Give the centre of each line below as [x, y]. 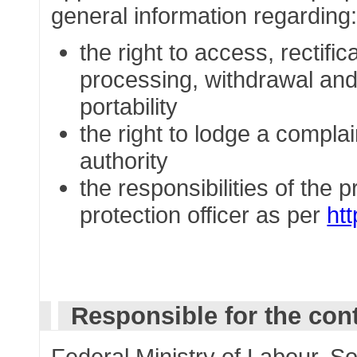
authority [124, 161]
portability [129, 107]
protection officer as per [204, 215]
